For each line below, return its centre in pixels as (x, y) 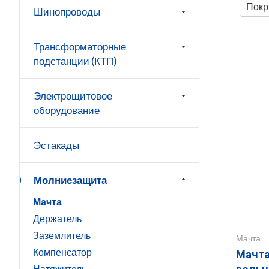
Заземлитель (62, 235)
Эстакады (56, 145)
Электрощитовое (73, 96)
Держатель (57, 218)
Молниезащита (70, 180)
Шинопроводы (67, 12)
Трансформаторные (80, 47)
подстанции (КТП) (75, 61)
